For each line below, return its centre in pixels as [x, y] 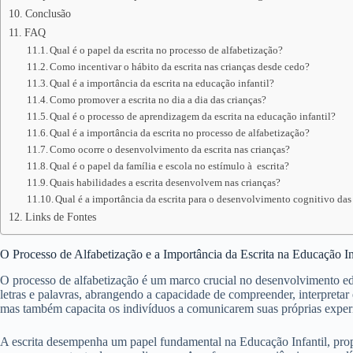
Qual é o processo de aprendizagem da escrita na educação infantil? [193, 116]
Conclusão [48, 13]
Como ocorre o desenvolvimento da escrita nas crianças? [170, 149]
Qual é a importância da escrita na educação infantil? [162, 83]
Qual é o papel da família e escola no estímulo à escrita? [170, 166]
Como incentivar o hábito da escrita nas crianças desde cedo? [180, 67]
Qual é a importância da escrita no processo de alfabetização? [180, 133]
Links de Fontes [60, 217]
